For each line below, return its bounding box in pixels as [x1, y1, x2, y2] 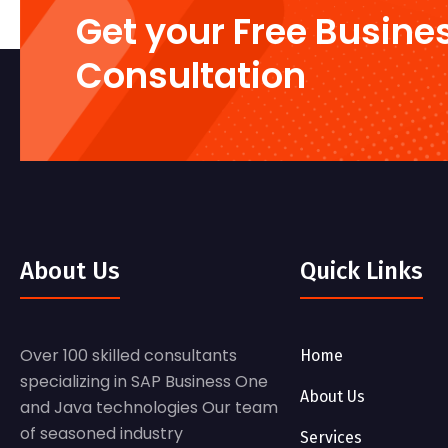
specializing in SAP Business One [20, 369, 268, 393]
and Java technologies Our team [20, 395, 278, 419]
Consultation [76, 51, 306, 101]
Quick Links [300, 256, 423, 285]
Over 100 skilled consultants [20, 343, 237, 367]
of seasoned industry [20, 421, 183, 445]
